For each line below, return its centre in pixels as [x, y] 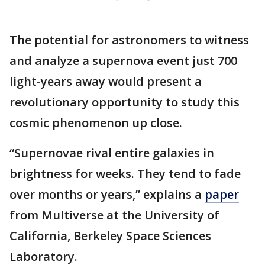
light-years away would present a [106, 81]
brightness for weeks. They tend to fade [125, 173]
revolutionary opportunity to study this [125, 102]
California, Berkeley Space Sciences [110, 235]
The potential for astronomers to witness [129, 40]
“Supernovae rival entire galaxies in [112, 153]
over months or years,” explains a [107, 194]
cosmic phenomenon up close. [96, 122]
